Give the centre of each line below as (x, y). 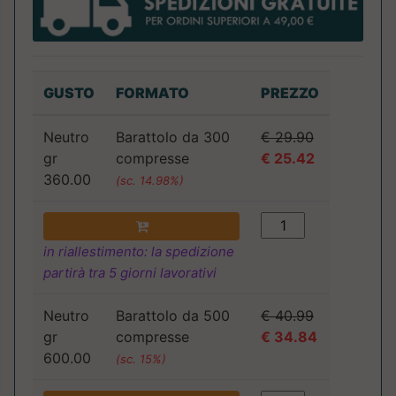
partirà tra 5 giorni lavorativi (130, 273)
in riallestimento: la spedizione (139, 252)
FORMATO (152, 93)
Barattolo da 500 (173, 316)
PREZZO (290, 93)
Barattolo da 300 (173, 137)
